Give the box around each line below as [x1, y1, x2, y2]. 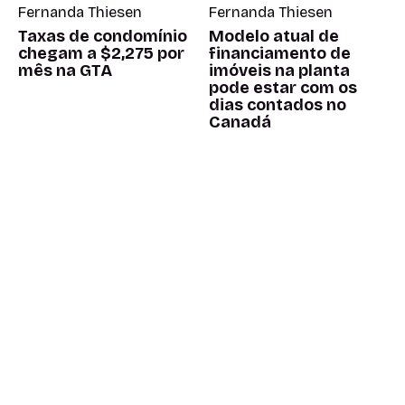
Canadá [209, 111, 272, 132]
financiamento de [209, 42, 352, 63]
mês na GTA [18, 60, 112, 80]
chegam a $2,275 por [18, 42, 184, 63]
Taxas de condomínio [18, 25, 187, 46]
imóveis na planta [209, 60, 351, 80]
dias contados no [209, 94, 347, 115]
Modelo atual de [209, 25, 340, 46]
